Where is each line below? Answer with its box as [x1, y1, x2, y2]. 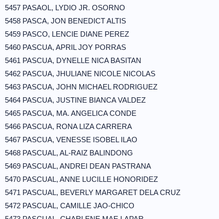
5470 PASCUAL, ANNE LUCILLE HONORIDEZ [5, 175, 158, 183]
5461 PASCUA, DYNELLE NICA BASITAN [5, 56, 141, 65]
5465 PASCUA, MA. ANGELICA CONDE [5, 109, 136, 117]
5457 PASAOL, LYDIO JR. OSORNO [5, 3, 125, 12]
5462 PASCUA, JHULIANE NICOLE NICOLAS [5, 69, 155, 78]
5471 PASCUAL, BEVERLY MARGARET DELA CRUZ [5, 188, 180, 197]
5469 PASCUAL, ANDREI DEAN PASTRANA [5, 162, 151, 170]
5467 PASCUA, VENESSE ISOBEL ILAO [5, 135, 137, 144]
